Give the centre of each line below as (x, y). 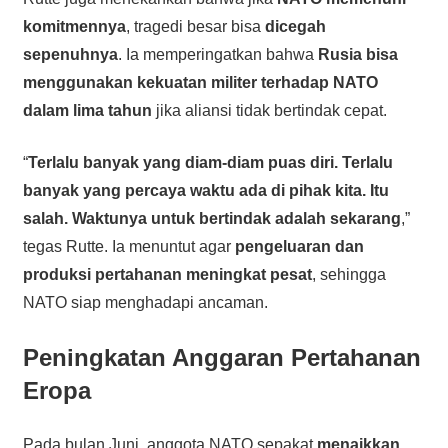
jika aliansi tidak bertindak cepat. (269, 111)
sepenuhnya (70, 55)
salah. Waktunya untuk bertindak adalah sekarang (211, 219)
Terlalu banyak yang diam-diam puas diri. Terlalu (210, 163)
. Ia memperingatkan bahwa (217, 55)
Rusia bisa (357, 55)
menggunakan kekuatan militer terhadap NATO (200, 83)
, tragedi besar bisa (195, 27)
